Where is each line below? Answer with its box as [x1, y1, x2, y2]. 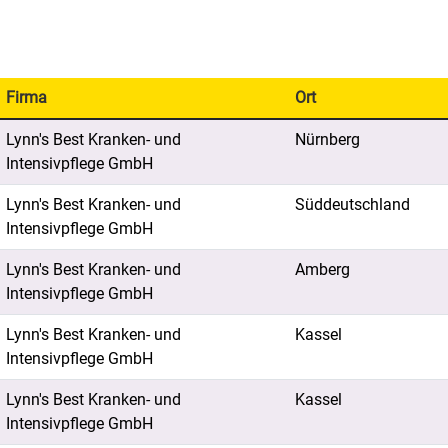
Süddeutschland [295, 195, 410, 214]
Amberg [295, 260, 350, 279]
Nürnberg [295, 130, 360, 149]
